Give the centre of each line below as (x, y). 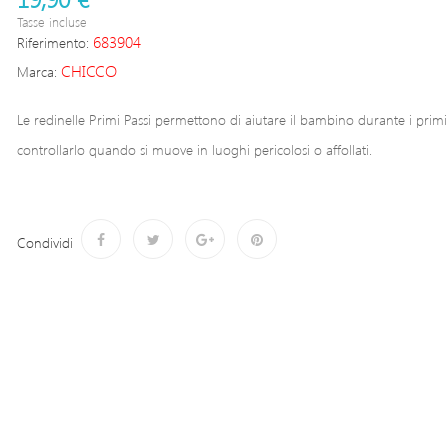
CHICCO (89, 70)
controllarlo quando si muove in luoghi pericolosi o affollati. (194, 149)
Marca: (37, 71)
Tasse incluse (52, 21)
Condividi (45, 242)
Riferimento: (53, 42)
